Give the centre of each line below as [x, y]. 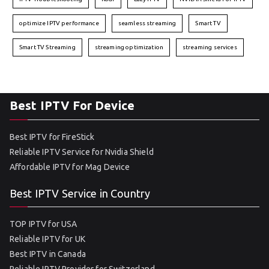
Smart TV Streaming [47, 47]
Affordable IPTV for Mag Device [71, 167]
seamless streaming [147, 23]
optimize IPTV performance [59, 23]
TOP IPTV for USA [44, 224]
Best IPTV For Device [72, 105]
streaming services [210, 47]
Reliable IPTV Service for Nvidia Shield [82, 152]
